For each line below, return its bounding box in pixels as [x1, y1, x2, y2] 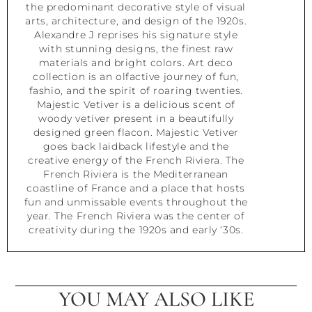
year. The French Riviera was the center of [26, 209, 245, 222]
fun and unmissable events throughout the [24, 195, 248, 208]
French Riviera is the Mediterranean [43, 167, 229, 180]
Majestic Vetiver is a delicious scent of [36, 97, 235, 111]
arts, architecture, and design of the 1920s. [25, 14, 247, 27]
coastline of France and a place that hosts [26, 181, 246, 194]
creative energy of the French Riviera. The [27, 153, 244, 166]
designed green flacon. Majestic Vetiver [33, 125, 239, 139]
